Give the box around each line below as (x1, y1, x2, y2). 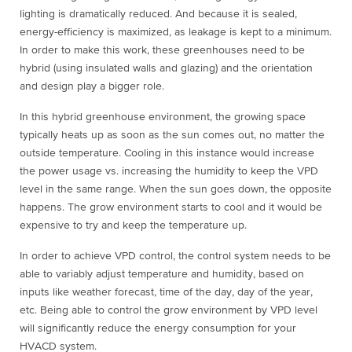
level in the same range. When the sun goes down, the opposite (20, 184, 332, 196)
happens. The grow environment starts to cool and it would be (20, 202, 322, 214)
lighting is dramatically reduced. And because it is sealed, (20, 9, 297, 20)
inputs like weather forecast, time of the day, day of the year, (20, 287, 313, 299)
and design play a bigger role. (20, 81, 164, 93)
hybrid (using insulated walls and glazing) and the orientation (20, 63, 313, 75)
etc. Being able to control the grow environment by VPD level (20, 305, 317, 317)
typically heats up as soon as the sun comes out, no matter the (20, 130, 324, 141)
